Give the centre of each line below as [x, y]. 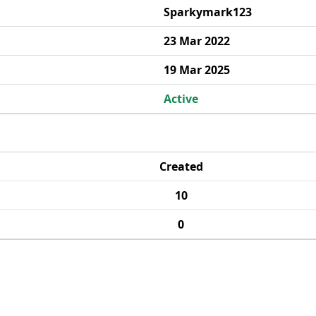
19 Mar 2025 [197, 70]
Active [181, 99]
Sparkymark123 [208, 12]
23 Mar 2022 [197, 41]
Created [181, 166]
